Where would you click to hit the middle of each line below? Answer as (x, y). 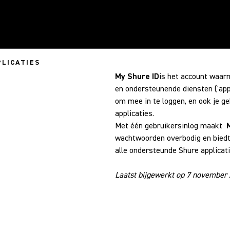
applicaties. (135, 113)
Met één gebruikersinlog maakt (171, 126)
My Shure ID (137, 76)
